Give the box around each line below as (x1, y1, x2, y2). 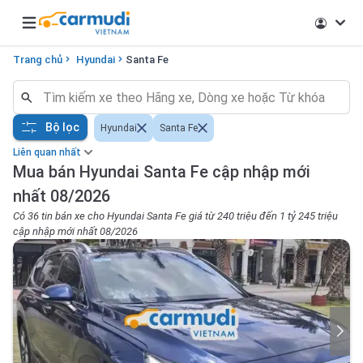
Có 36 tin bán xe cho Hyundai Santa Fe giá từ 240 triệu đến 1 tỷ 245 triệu (13, 210, 338, 222)
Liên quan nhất (13, 147, 81, 158)
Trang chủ (13, 53, 62, 66)
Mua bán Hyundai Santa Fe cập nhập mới (13, 162, 310, 181)
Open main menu (19, 23, 112, 39)
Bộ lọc (45, 120, 79, 134)
